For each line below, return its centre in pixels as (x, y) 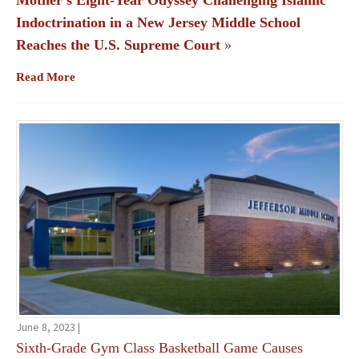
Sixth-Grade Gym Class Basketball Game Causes (159, 347)
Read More (46, 77)
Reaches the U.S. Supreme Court (118, 45)
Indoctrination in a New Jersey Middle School (158, 23)
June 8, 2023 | (48, 327)
